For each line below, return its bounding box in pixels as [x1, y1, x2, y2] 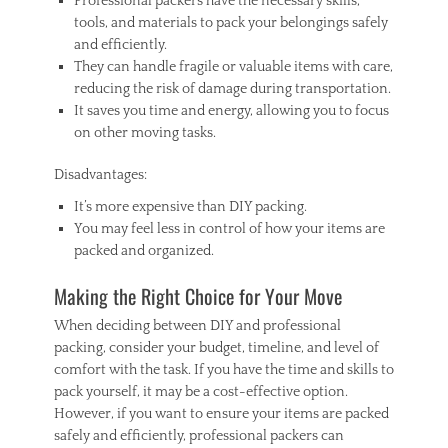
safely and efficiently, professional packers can [54, 427, 344, 444]
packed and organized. [74, 242, 214, 259]
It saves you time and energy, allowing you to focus [74, 102, 389, 119]
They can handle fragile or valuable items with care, [74, 58, 393, 75]
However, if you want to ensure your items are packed [54, 405, 389, 422]
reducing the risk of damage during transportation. [74, 80, 391, 97]
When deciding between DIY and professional [54, 317, 341, 334]
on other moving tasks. [74, 124, 216, 141]
